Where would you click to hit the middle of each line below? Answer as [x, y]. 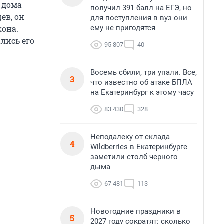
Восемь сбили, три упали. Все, [144, 72]
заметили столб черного [134, 157]
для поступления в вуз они [139, 18]
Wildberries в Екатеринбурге [139, 147]
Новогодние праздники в [136, 211]
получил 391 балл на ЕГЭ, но [141, 8]
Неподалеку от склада [130, 137]
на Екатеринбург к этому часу [142, 92]
